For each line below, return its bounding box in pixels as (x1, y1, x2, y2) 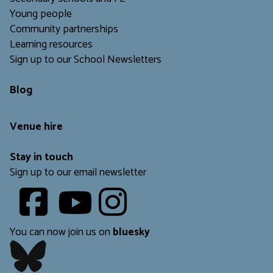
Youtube (95, 185, 133, 203)
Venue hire (10, 118, 63, 136)
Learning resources (10, 36, 93, 54)
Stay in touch (10, 149, 73, 167)
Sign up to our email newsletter (10, 164, 146, 182)
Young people (10, 5, 72, 24)
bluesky (113, 224, 150, 242)
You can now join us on (10, 224, 113, 242)
